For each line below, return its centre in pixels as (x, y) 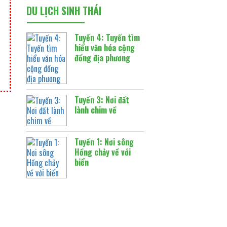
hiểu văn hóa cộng (105, 48)
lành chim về (96, 110)
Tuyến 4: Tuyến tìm (107, 37)
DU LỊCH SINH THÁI (64, 11)
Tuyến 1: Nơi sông (104, 142)
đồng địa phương (103, 58)
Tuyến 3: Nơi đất (102, 100)
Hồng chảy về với (103, 152)
